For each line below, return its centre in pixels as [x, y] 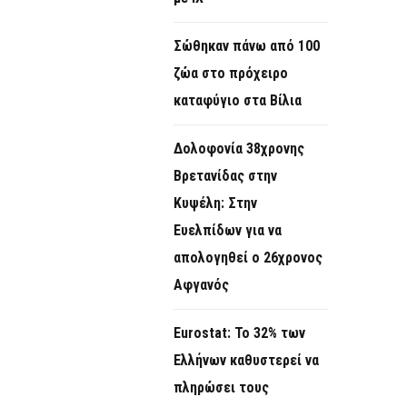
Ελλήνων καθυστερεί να [246, 361]
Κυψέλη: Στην [215, 203]
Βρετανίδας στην [225, 176]
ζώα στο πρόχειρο [231, 74]
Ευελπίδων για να [228, 231]
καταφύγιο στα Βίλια [238, 101]
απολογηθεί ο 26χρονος [248, 258]
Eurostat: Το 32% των [239, 333]
